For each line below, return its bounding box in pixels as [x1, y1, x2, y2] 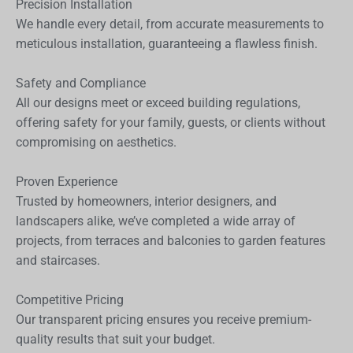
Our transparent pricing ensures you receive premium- [16, 311, 311, 327]
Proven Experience [16, 173, 117, 189]
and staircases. [16, 252, 100, 268]
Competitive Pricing [16, 292, 124, 307]
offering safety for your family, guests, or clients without [16, 114, 325, 130]
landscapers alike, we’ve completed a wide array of [16, 213, 295, 229]
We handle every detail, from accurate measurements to [16, 16, 324, 32]
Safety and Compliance [16, 75, 146, 91]
